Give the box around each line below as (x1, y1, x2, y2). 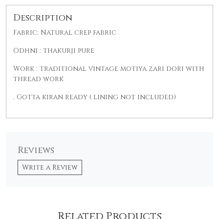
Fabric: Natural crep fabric (13, 28, 116, 38)
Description (13, 12, 72, 24)
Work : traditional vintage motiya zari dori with (13, 64, 204, 74)
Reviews (18, 145, 54, 157)
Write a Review (22, 163, 78, 173)
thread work (13, 74, 64, 84)
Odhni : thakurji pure (13, 46, 94, 56)
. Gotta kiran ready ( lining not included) (13, 92, 176, 102)
